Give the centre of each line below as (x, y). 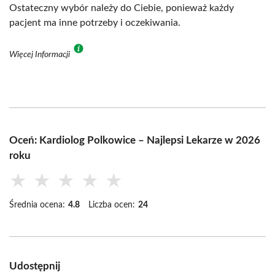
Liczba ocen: (112, 205)
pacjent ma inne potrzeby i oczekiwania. (95, 22)
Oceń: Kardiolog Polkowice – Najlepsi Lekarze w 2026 (135, 140)
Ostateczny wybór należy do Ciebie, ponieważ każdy (122, 8)
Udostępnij (35, 266)
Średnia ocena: (37, 205)
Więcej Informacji (41, 54)
